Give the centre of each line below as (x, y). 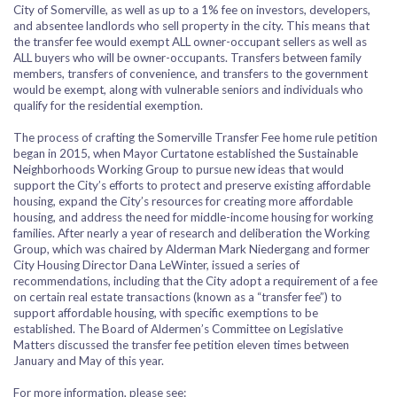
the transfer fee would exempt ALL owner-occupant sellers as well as (190, 42)
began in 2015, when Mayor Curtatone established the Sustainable (186, 153)
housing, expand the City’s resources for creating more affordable (183, 201)
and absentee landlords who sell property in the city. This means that (191, 26)
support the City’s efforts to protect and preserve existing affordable (192, 185)
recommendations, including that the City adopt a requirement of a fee (195, 281)
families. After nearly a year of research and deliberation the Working (191, 233)
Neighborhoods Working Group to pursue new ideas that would (179, 169)
